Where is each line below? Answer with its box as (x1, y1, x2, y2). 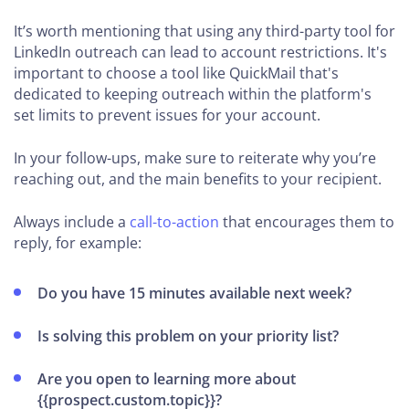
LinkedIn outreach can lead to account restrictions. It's (14, 41, 387, 62)
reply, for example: (14, 232, 142, 253)
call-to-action (130, 211, 219, 232)
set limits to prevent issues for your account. (14, 104, 320, 125)
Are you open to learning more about (37, 368, 297, 389)
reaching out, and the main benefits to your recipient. (14, 168, 382, 189)
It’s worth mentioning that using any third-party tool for (14, 20, 395, 41)
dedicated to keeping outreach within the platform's (14, 83, 372, 104)
